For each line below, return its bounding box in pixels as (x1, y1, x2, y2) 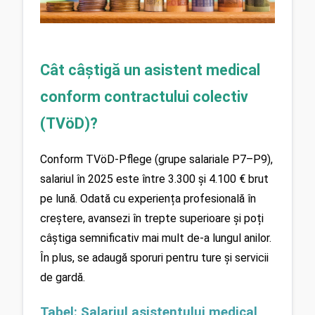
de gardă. (40, 271, 85, 285)
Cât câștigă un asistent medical (40, 60, 260, 79)
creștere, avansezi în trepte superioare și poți (40, 212, 264, 226)
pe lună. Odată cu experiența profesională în (40, 192, 256, 206)
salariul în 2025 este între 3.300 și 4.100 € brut (40, 172, 269, 186)
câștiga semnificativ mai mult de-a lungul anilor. (40, 231, 271, 245)
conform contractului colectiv (40, 87, 248, 105)
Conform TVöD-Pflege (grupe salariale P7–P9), (40, 153, 273, 167)
